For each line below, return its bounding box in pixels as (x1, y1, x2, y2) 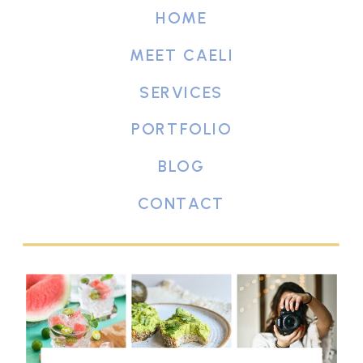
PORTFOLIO (130, 119, 233, 139)
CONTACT (137, 194, 226, 215)
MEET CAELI (130, 45, 233, 66)
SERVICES (139, 83, 224, 103)
